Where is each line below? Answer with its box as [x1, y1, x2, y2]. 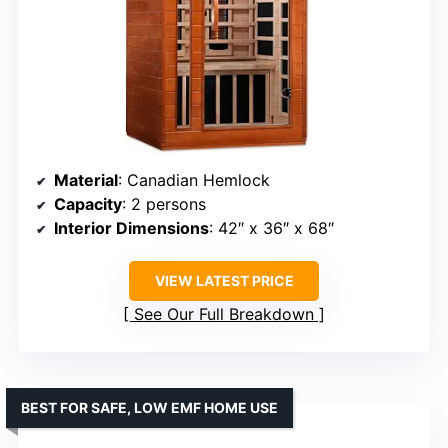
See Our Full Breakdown [134, 303, 314, 324]
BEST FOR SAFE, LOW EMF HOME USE [21, 398, 278, 416]
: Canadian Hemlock [118, 169, 270, 190]
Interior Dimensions [54, 217, 209, 238]
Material [54, 169, 118, 190]
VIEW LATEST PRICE [154, 271, 294, 289]
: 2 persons [122, 193, 206, 214]
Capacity [54, 193, 122, 214]
